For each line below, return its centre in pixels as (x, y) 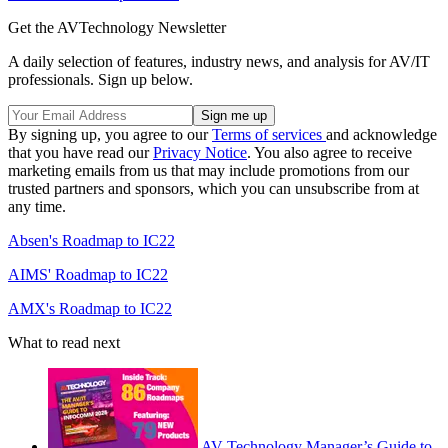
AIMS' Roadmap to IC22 (88, 274)
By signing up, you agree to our (110, 134)
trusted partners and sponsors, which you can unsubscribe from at (213, 188)
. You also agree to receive (329, 152)
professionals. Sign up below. (100, 79)
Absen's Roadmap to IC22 (91, 240)
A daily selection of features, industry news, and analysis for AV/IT (219, 61)
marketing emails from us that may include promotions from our (208, 170)
